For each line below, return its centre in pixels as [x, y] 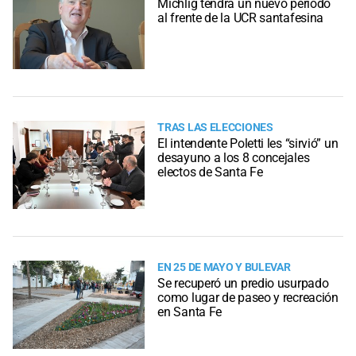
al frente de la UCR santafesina [241, 17]
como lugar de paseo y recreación [248, 297]
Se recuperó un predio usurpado [243, 283]
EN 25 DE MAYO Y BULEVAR [224, 267]
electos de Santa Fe [210, 172]
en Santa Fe [190, 311]
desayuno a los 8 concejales [234, 157]
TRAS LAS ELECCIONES [215, 127]
